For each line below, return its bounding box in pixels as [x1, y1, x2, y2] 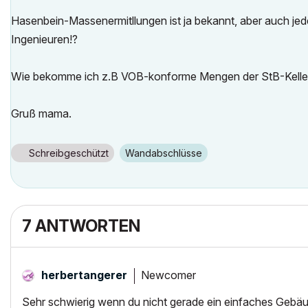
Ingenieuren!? [11, 32, 78, 46]
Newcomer [141, 267, 196, 282]
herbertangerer [41, 268, 127, 282]
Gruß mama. [11, 107, 71, 120]
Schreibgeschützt [29, 147, 109, 159]
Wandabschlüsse [134, 147, 202, 159]
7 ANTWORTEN [22, 216, 140, 236]
